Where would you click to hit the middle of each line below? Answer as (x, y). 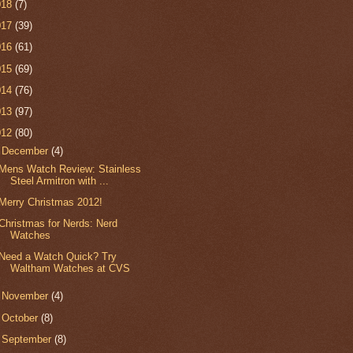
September (28, 339)
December (27, 151)
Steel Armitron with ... (60, 180)
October (22, 318)
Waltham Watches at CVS (71, 269)
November (27, 296)
